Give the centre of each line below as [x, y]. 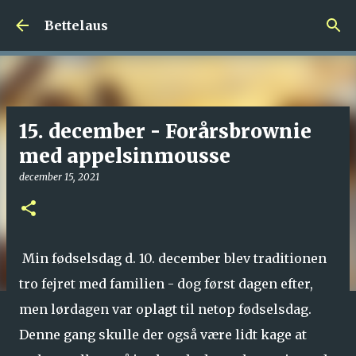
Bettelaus [76, 25]
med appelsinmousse [125, 156]
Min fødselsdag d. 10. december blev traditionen [173, 258]
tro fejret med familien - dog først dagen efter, [166, 284]
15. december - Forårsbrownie [165, 132]
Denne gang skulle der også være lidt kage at [163, 335]
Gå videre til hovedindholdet [178, 20]
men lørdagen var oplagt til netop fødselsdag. [165, 309]
